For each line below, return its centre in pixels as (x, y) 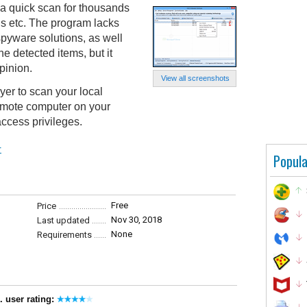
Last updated (63, 220)
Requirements (64, 235)
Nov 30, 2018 (136, 220)
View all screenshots (195, 78)
